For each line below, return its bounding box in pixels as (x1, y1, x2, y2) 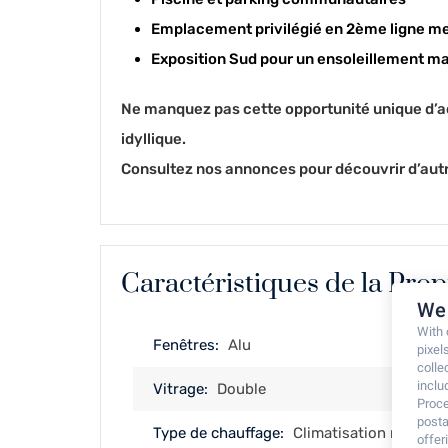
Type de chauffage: (153, 424, 284, 442)
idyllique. (121, 130, 186, 148)
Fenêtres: (153, 336, 219, 354)
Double (217, 380, 266, 398)
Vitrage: (153, 380, 208, 398)
